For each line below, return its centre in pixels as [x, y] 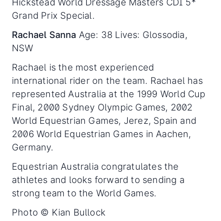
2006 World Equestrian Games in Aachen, [102, 133]
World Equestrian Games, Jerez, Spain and [104, 120]
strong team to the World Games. [84, 193]
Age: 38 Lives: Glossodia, [132, 34]
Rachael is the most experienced [83, 67]
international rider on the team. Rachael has [107, 80]
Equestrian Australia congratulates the [95, 166]
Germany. [33, 147]
